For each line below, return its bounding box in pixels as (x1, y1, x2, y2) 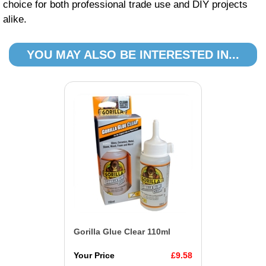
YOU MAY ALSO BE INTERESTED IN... (27, 48, 239, 62)
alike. (3, 14, 27, 26)
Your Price (74, 251, 115, 261)
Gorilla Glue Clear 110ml (74, 227, 170, 237)
